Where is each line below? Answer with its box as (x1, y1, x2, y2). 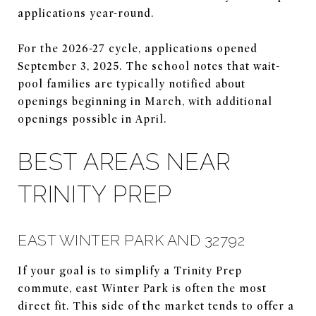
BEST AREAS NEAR (18, 147, 231, 176)
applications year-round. (18, 6, 154, 20)
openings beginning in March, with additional (18, 95, 272, 108)
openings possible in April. (18, 112, 166, 126)
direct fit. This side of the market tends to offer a (18, 299, 294, 312)
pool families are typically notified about (18, 77, 245, 90)
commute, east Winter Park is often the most (18, 281, 267, 295)
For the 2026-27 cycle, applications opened (18, 42, 257, 55)
